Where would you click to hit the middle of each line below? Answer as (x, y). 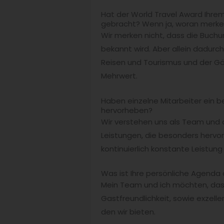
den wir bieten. (128, 211)
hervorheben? (127, 110)
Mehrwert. (119, 76)
